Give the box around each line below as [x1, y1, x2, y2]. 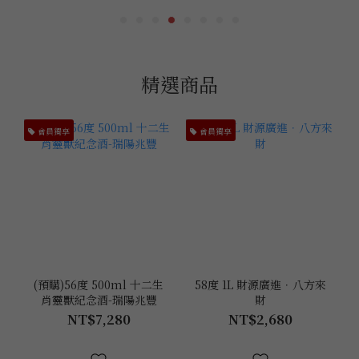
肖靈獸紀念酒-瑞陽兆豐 [40, 291, 157, 308]
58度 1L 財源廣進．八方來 [194, 276, 326, 292]
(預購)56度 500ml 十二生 [34, 276, 164, 292]
